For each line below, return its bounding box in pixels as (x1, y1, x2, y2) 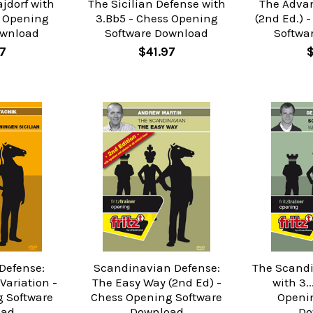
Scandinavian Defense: (93, 261, 220, 275)
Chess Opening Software (91, 290, 222, 305)
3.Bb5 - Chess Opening (95, 10, 218, 25)
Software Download (105, 25, 208, 40)
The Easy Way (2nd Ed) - (92, 275, 221, 290)
